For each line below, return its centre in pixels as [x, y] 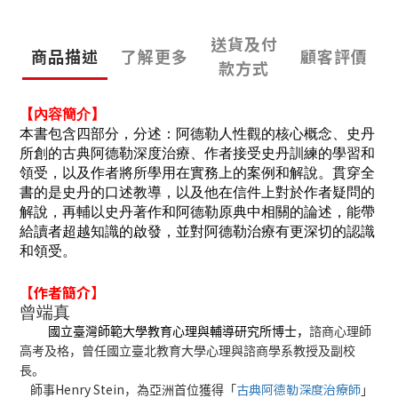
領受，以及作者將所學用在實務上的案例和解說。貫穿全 [197, 173]
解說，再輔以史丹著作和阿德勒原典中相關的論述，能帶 [197, 212]
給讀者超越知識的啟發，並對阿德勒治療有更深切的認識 [197, 232]
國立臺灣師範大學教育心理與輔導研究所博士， [179, 332]
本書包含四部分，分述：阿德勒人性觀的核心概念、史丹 [197, 134]
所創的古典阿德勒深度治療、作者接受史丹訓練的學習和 [197, 154]
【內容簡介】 [62, 115]
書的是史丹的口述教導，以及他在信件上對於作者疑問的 [197, 193]
